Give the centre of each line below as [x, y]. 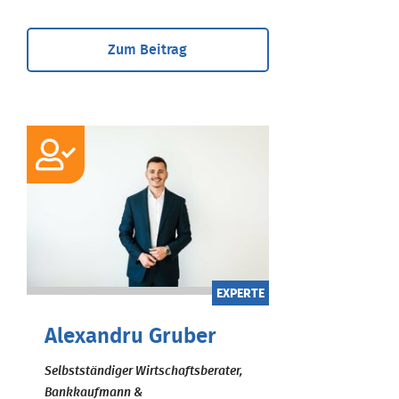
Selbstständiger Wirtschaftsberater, [143, 371]
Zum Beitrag [148, 49]
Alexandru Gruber [130, 336]
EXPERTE [240, 293]
